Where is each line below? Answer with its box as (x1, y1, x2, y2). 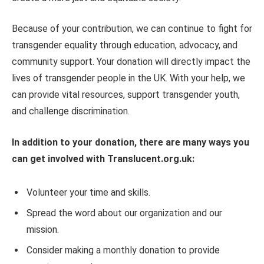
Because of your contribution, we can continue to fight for (12, 23, 252, 35)
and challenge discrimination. (12, 105, 130, 117)
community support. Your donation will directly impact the (12, 56, 250, 68)
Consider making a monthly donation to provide (27, 244, 220, 256)
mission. (27, 223, 59, 235)
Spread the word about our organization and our (27, 207, 222, 219)
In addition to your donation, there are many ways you (12, 136, 249, 148)
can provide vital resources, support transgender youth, (12, 89, 240, 101)
